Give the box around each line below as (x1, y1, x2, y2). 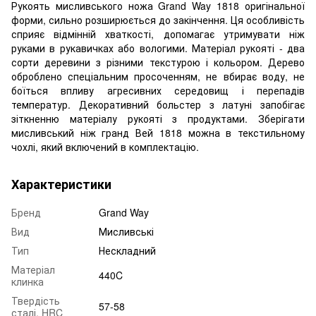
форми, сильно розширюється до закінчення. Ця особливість (11, 12, 305, 27)
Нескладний (99, 243, 156, 257)
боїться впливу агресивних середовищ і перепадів (11, 83, 305, 97)
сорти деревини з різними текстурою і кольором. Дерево (11, 54, 305, 69)
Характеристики (11, 174, 111, 193)
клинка (11, 274, 44, 288)
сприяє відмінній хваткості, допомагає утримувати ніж (11, 26, 305, 41)
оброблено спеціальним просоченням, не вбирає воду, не (11, 68, 305, 83)
